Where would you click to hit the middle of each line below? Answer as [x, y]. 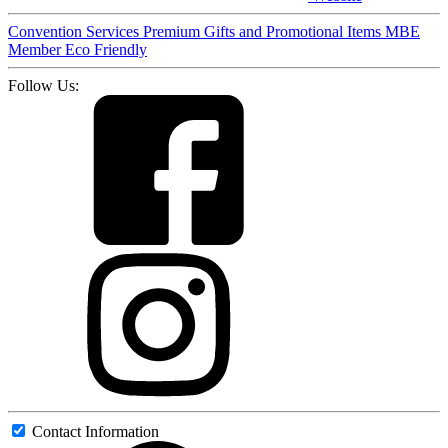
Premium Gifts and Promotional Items [264, 31]
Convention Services [75, 31]
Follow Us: [43, 85]
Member [36, 49]
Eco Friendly [106, 49]
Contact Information [95, 431]
